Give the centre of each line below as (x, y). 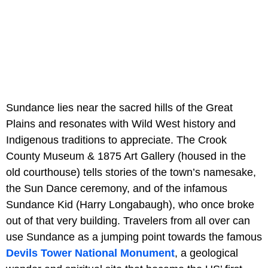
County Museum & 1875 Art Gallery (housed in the (126, 156)
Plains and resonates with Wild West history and (121, 124)
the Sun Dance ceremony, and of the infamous (117, 189)
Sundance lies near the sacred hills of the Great (119, 108)
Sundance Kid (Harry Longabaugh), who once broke (130, 205)
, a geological (206, 253)
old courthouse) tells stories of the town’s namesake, (131, 173)
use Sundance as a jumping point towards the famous (134, 237)
